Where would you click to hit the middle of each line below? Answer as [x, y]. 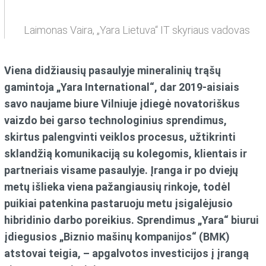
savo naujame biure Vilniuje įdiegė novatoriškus [122, 103]
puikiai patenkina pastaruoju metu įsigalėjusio [119, 203]
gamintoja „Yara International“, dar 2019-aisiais [122, 87]
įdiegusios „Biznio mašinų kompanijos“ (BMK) [117, 236]
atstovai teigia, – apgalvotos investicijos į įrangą [127, 253]
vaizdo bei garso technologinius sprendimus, [116, 120]
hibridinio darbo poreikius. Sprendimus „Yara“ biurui [132, 220]
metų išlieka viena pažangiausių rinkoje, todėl [118, 186]
